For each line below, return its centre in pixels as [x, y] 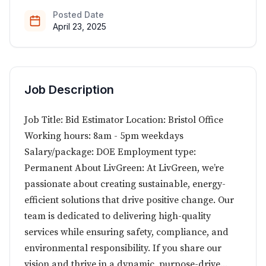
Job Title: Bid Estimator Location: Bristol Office [124, 120]
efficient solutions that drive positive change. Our [129, 200]
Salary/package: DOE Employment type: [110, 152]
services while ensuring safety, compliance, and [126, 232]
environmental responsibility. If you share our [123, 248]
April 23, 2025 [80, 26]
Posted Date [78, 15]
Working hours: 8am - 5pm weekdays [104, 136]
